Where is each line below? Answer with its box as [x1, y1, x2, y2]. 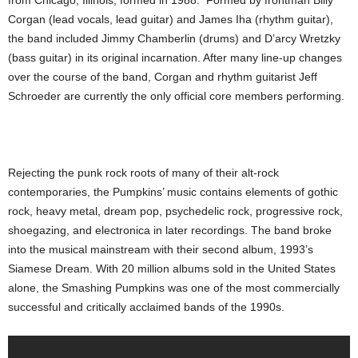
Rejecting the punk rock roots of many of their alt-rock [8, 166, 279, 180]
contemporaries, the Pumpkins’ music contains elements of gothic [8, 185, 338, 199]
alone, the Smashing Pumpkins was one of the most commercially [8, 281, 340, 295]
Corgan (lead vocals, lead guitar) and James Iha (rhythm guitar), [8, 13, 333, 26]
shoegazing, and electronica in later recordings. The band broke [8, 224, 332, 237]
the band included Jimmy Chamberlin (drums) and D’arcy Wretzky [8, 32, 340, 46]
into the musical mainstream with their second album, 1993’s [8, 243, 313, 257]
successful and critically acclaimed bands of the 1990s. [8, 300, 284, 314]
